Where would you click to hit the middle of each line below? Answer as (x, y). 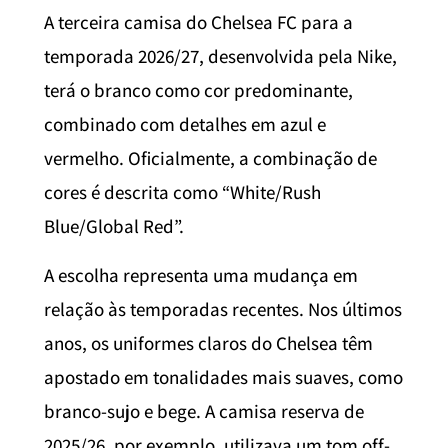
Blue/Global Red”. (114, 226)
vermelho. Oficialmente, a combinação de (210, 158)
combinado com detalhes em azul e (185, 124)
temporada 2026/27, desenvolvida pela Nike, (220, 56)
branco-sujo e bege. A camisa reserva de (204, 410)
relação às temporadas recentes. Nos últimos (223, 308)
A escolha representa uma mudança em (201, 274)
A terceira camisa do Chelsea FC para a (198, 22)
